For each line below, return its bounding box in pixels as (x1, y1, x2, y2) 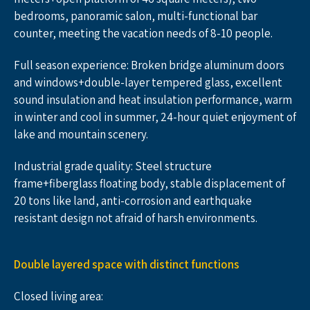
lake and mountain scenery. (14, 127, 148, 142)
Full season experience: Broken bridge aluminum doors (14, 57, 284, 73)
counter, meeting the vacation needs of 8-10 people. (14, 26, 273, 41)
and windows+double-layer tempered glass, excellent (14, 75, 282, 90)
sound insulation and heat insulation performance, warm (14, 92, 292, 107)
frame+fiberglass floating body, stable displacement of (14, 176, 285, 191)
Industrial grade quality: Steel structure (14, 158, 212, 174)
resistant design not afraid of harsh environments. (14, 210, 257, 226)
